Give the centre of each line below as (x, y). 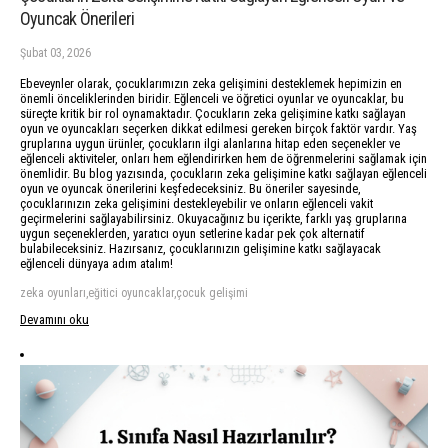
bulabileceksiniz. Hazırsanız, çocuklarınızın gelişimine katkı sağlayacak (200, 248)
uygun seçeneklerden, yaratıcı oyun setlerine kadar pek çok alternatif (192, 233)
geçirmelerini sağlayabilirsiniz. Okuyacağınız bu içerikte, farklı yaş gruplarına (213, 218)
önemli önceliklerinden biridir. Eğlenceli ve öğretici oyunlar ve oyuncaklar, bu (212, 98)
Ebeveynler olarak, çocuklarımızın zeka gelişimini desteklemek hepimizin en (211, 83)
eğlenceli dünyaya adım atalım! (96, 263)
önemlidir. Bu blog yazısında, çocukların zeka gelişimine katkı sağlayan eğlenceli (223, 173)
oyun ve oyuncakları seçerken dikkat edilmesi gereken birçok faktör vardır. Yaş (218, 128)
